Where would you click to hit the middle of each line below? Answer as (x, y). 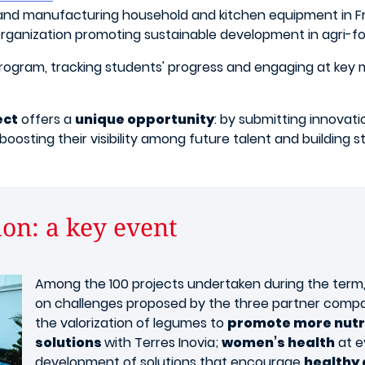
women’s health (278, 343)
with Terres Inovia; (163, 343)
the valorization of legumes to (131, 323)
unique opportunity (145, 119)
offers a (46, 119)
